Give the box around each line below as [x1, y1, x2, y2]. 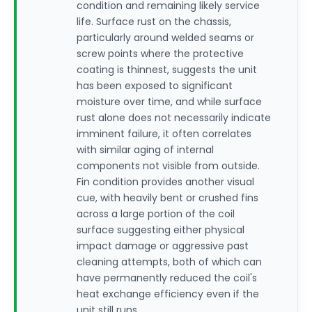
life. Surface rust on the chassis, [77, 15, 231, 29]
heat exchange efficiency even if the [77, 287, 259, 301]
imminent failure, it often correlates [77, 127, 251, 141]
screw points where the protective [77, 47, 244, 61]
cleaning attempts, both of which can [77, 255, 262, 269]
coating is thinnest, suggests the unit [77, 63, 257, 77]
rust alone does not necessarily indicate [77, 111, 271, 125]
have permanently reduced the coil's [77, 271, 257, 285]
